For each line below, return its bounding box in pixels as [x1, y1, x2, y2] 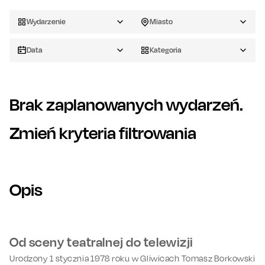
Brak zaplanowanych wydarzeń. [9, 94, 243, 115]
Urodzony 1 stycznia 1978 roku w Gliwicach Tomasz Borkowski [9, 253, 256, 264]
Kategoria [150, 46, 182, 55]
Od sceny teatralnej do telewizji [9, 234, 193, 250]
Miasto [150, 17, 173, 27]
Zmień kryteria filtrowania [9, 122, 196, 144]
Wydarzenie [27, 17, 66, 27]
